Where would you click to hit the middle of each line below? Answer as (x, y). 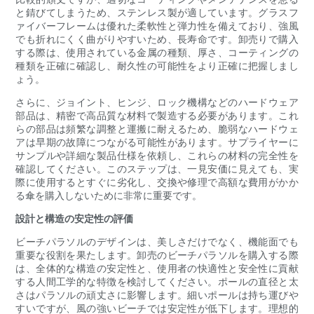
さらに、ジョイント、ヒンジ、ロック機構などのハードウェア (157, 102)
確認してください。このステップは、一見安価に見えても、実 (157, 169)
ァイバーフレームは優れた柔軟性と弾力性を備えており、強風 (157, 26)
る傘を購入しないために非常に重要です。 (109, 196)
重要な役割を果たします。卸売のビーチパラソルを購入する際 (157, 255)
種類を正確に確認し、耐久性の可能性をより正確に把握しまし (157, 66)
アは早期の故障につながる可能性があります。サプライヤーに (157, 142)
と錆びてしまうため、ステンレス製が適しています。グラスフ (157, 13)
